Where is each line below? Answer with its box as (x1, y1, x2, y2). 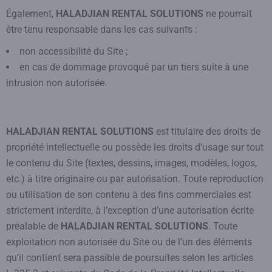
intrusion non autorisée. (6, 77, 107, 89)
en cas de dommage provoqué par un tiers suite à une (19, 61, 248, 73)
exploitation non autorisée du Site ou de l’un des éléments (6, 236, 252, 248)
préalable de (6, 220, 61, 232)
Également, (6, 8, 56, 19)
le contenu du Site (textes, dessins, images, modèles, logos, (6, 157, 257, 169)
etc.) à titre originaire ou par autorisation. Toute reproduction (6, 173, 263, 185)
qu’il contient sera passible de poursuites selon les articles (6, 252, 253, 263)
